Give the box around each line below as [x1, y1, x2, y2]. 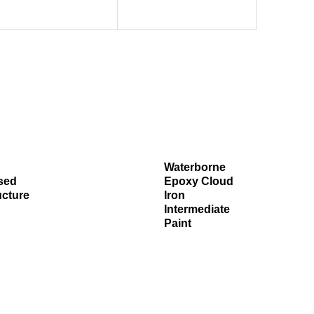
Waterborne [163, 161, 226, 174]
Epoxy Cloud [163, 175, 233, 188]
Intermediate [163, 203, 230, 216]
